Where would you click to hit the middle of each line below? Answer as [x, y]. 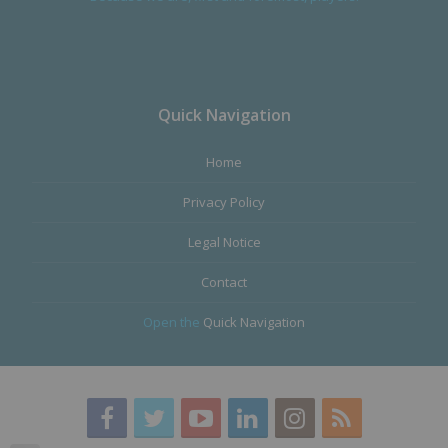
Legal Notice [224, 241]
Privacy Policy [224, 201]
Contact [224, 281]
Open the [173, 321]
